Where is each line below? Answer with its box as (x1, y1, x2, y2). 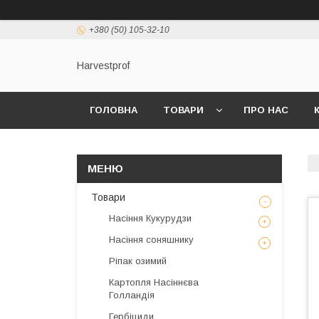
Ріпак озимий (109, 256, 167, 266)
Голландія (109, 290, 155, 300)
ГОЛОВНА (90, 105, 137, 115)
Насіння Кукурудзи (109, 213, 192, 224)
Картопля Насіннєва (109, 277, 199, 288)
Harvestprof (77, 60, 130, 72)
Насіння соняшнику (109, 234, 194, 245)
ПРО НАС (244, 105, 288, 115)
